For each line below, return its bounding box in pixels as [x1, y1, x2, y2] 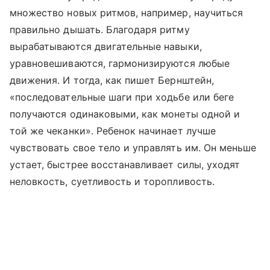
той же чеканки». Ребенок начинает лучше [10, 124, 216, 137]
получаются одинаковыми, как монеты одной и [10, 107, 240, 120]
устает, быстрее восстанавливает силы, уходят [10, 158, 240, 171]
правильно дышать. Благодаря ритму [10, 23, 190, 36]
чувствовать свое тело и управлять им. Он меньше [10, 141, 257, 154]
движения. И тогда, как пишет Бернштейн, [10, 74, 214, 86]
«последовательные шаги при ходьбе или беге [10, 90, 234, 103]
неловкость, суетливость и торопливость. [10, 175, 215, 187]
